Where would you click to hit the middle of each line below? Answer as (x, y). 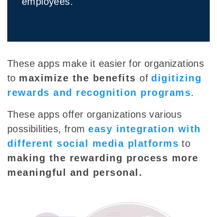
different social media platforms (93, 144)
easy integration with (145, 129)
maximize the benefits (79, 78)
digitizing (177, 78)
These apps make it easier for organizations (106, 64)
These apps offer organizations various (95, 115)
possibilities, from (48, 129)
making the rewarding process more (103, 158)
